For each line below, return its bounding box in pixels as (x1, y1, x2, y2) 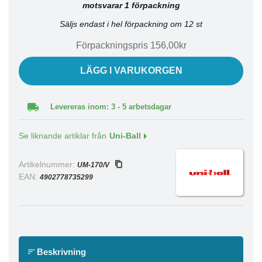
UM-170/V (77, 161, 109, 169)
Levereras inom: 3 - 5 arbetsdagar (50, 102, 171, 111)
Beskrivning (35, 247, 86, 257)
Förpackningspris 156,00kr (75, 40, 187, 50)
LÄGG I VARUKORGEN (80, 65, 182, 75)
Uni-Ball (109, 132, 141, 140)
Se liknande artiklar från (19, 132, 106, 140)
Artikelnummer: (19, 160, 77, 169)
